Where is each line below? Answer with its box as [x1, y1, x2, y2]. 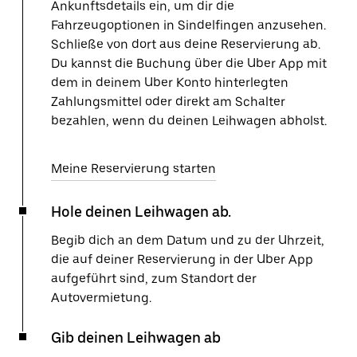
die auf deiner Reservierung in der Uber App [51, 252, 313, 267]
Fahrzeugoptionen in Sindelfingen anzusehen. [51, 18, 326, 33]
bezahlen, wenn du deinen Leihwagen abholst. [51, 113, 327, 128]
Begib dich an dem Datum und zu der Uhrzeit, [51, 233, 324, 248]
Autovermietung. [51, 290, 151, 305]
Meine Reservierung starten [51, 161, 216, 176]
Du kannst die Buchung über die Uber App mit [51, 56, 327, 71]
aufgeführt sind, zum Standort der [51, 271, 257, 286]
